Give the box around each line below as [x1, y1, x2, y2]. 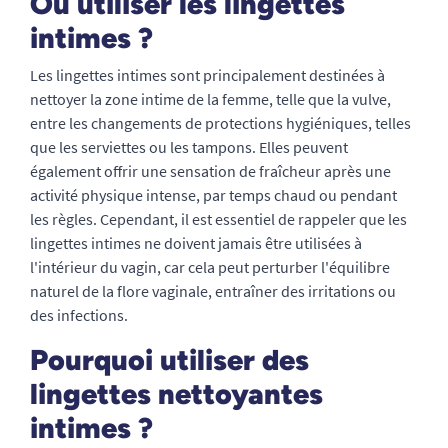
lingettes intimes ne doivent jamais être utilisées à [30, 233, 362, 253]
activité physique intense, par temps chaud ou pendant [30, 185, 397, 205]
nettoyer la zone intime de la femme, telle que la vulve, [30, 89, 391, 109]
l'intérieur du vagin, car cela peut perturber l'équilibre [30, 257, 390, 277]
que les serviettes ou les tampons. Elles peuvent [30, 137, 348, 157]
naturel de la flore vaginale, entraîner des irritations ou [30, 281, 396, 301]
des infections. [30, 305, 128, 325]
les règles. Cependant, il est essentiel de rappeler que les [30, 209, 407, 229]
